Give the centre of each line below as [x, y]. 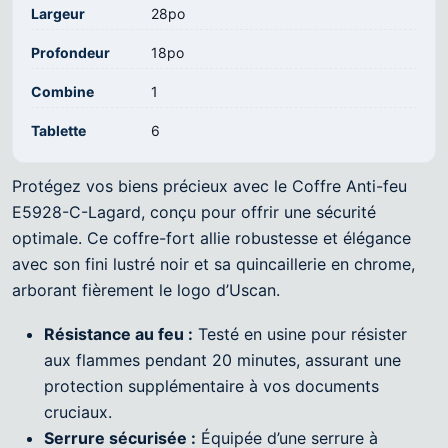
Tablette [58, 131]
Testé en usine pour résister [300, 334]
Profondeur [70, 53]
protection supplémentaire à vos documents [211, 386]
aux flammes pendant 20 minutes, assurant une [222, 360]
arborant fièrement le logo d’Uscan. [146, 290]
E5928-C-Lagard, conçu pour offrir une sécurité [194, 212]
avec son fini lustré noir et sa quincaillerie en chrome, [213, 264]
